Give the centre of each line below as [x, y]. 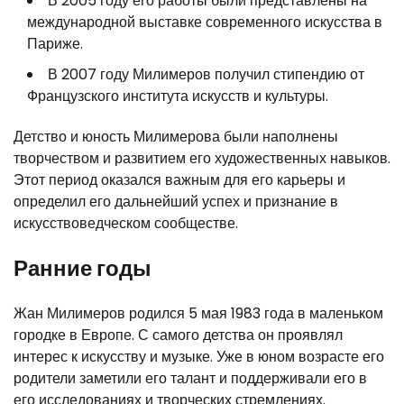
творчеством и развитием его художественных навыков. [202, 158]
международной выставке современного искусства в [205, 22]
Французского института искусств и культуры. [178, 96]
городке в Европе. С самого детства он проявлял [178, 335]
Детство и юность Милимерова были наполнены [176, 136]
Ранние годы [83, 268]
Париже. [55, 43]
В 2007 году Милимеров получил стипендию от [206, 74]
